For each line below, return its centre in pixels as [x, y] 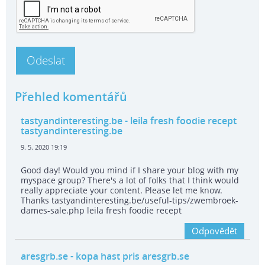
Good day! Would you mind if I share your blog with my [130, 170]
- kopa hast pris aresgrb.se [129, 256]
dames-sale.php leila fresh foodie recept [101, 211]
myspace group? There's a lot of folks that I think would [130, 180]
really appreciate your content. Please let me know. [122, 190]
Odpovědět [214, 231]
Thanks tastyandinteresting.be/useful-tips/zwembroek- [130, 201]
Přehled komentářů [71, 97]
